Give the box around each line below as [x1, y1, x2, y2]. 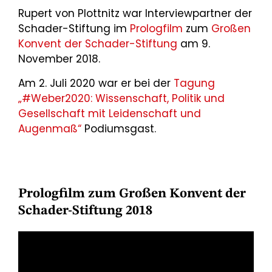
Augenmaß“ [18, 121, 84, 137]
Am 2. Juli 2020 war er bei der [18, 76, 174, 91]
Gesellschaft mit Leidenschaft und [18, 106, 201, 121]
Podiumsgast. [84, 121, 156, 137]
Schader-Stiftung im [18, 21, 130, 36]
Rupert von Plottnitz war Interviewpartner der [18, 6, 252, 21]
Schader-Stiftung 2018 [18, 204, 152, 218]
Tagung [174, 76, 215, 91]
